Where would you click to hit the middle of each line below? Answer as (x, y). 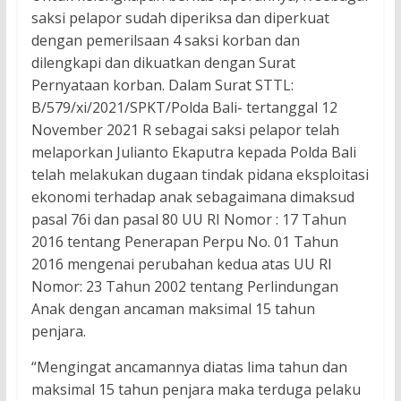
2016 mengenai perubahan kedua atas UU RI (181, 264)
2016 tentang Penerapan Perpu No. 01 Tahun (184, 241)
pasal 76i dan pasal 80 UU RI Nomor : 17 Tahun (188, 219)
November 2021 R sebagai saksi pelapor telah (185, 129)
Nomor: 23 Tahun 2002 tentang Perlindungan (184, 286)
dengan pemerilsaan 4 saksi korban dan (165, 40)
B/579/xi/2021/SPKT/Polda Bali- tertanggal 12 (184, 107)
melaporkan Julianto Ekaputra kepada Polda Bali (193, 152)
